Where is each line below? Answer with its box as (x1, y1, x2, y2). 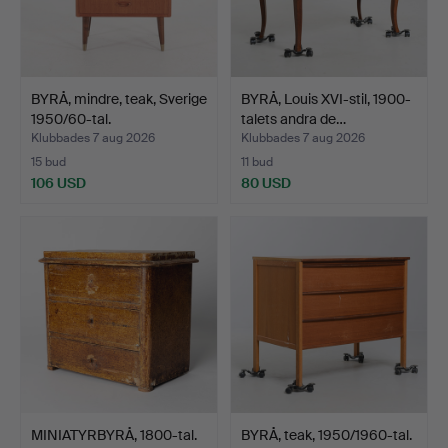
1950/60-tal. (31, 109, 111, 128)
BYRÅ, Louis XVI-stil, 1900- (241, 89, 411, 108)
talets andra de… (241, 109, 346, 128)
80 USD (241, 173, 291, 192)
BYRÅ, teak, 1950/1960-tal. (241, 425, 412, 444)
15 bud (31, 153, 66, 170)
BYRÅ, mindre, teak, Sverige (31, 89, 207, 108)
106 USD (31, 173, 86, 192)
